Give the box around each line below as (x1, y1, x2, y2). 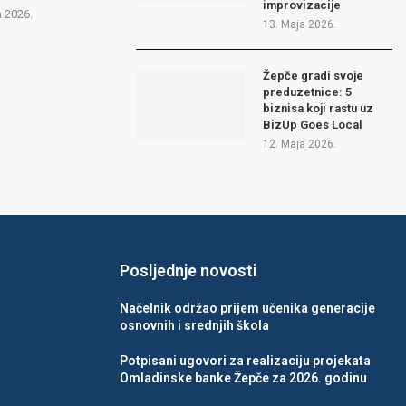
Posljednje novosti (120, 261, 257, 281)
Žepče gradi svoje (263, 69, 364, 83)
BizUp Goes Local (263, 118, 363, 132)
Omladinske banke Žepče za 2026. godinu (120, 371, 367, 386)
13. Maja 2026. (263, 18, 337, 32)
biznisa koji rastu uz (263, 101, 374, 116)
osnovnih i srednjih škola (120, 318, 269, 333)
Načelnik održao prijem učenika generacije (120, 301, 375, 316)
